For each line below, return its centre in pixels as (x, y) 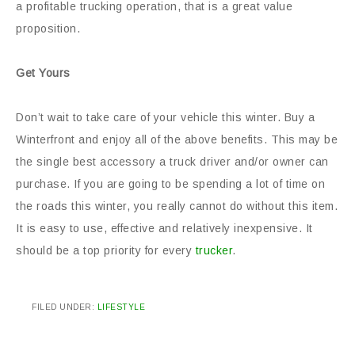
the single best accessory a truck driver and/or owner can (172, 162)
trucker (214, 250)
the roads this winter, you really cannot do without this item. (177, 206)
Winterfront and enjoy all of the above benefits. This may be (177, 139)
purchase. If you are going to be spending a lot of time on (170, 184)
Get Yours (43, 73)
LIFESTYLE (121, 307)
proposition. (48, 29)
